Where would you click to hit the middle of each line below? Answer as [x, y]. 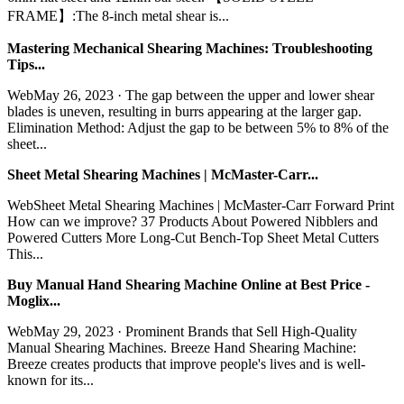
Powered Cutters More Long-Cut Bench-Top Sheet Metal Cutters [193, 237]
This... [25, 253]
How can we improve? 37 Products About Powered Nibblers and [193, 221]
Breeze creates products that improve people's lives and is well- [186, 363]
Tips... [26, 64]
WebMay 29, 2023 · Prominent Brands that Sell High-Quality [182, 331]
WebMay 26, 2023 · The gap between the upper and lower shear [191, 95]
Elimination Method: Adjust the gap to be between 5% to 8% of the [198, 127]
